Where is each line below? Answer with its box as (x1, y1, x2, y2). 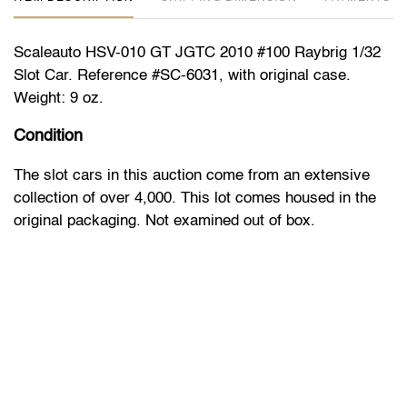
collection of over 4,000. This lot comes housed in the (14, 190, 376, 206)
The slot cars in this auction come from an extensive (14, 167, 370, 184)
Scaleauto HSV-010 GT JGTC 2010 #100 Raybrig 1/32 (14, 45, 381, 61)
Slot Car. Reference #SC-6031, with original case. (14, 67, 351, 84)
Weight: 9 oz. (14, 90, 108, 106)
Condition (14, 127, 83, 144)
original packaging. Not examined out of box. (14, 213, 315, 229)
